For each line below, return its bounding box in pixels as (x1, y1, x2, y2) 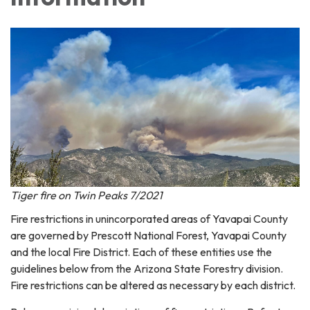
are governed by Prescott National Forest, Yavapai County (10, 228, 286, 243)
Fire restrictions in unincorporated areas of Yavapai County (10, 212, 288, 226)
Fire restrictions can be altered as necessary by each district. (10, 278, 295, 293)
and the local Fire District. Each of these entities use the (10, 245, 272, 259)
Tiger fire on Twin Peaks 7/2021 (10, 188, 163, 203)
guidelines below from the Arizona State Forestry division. (10, 262, 283, 276)
